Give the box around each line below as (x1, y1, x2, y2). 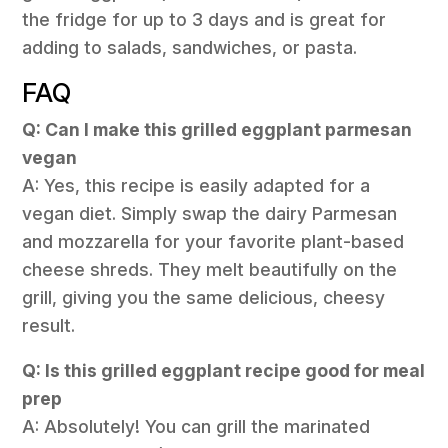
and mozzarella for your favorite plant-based (22, 230, 405, 252)
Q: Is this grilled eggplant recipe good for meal (22, 360, 426, 382)
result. (22, 314, 76, 336)
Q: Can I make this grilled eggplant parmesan (22, 118, 413, 140)
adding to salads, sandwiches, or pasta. (22, 37, 358, 59)
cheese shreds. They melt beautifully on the (22, 258, 398, 280)
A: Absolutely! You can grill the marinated (22, 416, 371, 438)
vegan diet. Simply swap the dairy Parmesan (22, 202, 398, 224)
